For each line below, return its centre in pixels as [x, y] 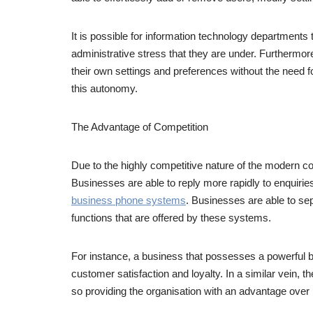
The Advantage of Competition [140, 127]
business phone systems [129, 201]
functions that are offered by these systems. [171, 218]
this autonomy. [104, 89]
